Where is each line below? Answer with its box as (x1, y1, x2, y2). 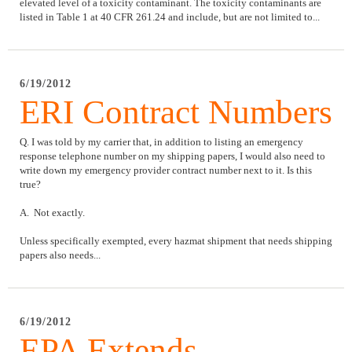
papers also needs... (20, 248, 101, 261)
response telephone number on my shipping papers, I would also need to (20, 149, 325, 162)
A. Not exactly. (20, 206, 85, 218)
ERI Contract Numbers (20, 93, 332, 130)
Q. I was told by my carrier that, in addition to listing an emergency (20, 135, 303, 148)
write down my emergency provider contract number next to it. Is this (20, 163, 312, 176)
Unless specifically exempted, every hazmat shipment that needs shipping (20, 234, 332, 247)
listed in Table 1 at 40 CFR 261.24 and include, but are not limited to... (20, 10, 320, 23)
